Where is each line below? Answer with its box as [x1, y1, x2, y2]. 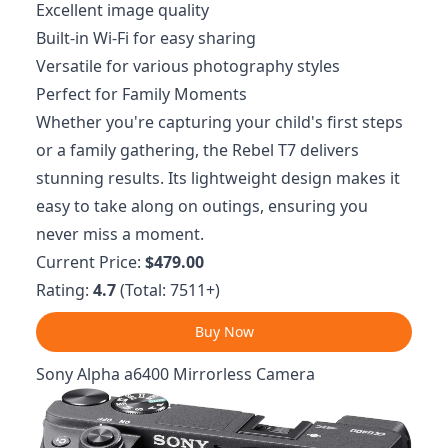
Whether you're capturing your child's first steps [36, 111, 403, 134]
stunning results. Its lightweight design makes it [36, 167, 400, 190]
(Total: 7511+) [116, 279, 220, 302]
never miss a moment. [36, 223, 204, 246]
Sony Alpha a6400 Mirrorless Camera [36, 363, 315, 386]
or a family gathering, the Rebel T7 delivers [36, 139, 359, 162]
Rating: [36, 279, 93, 302]
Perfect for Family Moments [36, 83, 247, 106]
